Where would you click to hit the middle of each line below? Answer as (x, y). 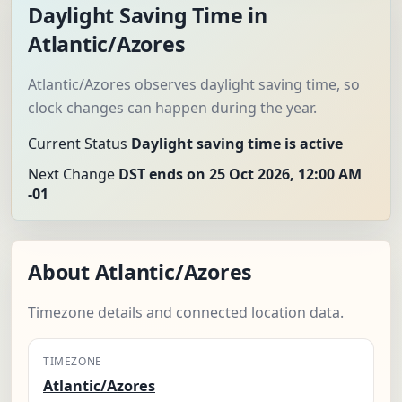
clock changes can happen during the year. (172, 108)
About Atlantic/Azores (140, 272)
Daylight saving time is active (237, 144)
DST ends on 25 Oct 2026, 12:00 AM (240, 175)
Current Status (78, 144)
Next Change (71, 175)
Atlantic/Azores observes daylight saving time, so (194, 85)
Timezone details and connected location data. (186, 313)
